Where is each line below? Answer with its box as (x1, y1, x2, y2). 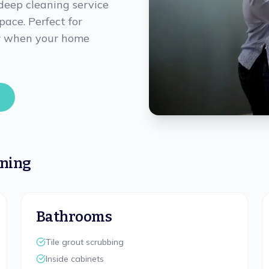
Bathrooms (35, 208, 112, 225)
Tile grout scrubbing (45, 237, 124, 247)
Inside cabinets (45, 253, 104, 264)
